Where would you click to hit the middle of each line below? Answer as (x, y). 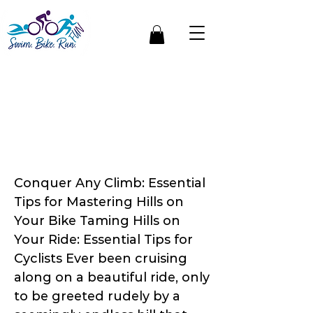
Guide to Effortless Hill (111, 133)
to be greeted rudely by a (97, 297)
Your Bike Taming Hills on (97, 221)
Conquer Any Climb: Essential (110, 183)
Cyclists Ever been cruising (101, 259)
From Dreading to (91, 89)
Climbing (52, 156)
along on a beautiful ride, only (112, 278)
